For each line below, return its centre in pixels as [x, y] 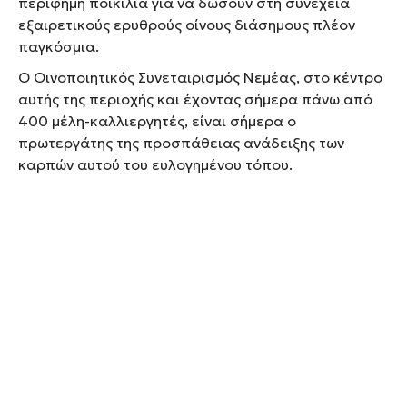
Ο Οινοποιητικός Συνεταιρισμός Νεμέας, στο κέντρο [200, 78]
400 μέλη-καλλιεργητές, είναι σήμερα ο [157, 121]
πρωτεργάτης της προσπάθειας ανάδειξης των [181, 143]
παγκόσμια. [59, 47]
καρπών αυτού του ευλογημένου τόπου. [155, 165]
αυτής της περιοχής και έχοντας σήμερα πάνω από [195, 99]
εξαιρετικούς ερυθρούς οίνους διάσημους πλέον [187, 25]
